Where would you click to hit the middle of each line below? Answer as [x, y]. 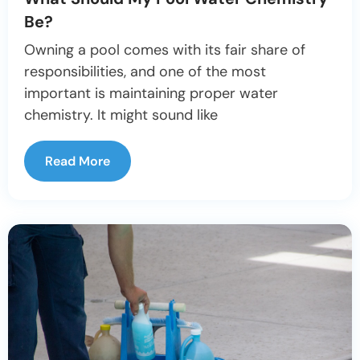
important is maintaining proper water [151, 93]
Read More [78, 161]
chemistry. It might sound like [121, 115]
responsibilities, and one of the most [145, 71]
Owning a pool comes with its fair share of [165, 49]
